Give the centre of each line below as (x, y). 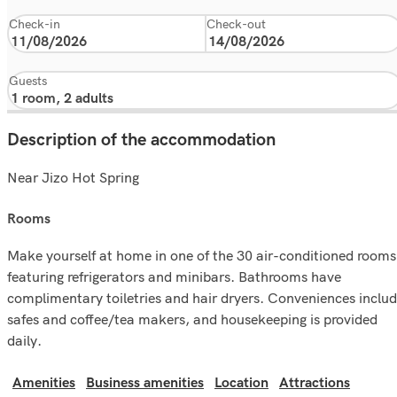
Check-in (35, 24)
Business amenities (145, 383)
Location (241, 383)
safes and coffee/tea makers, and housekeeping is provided (192, 319)
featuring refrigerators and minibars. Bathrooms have (174, 276)
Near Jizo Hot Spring (73, 177)
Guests (28, 81)
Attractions (315, 383)
